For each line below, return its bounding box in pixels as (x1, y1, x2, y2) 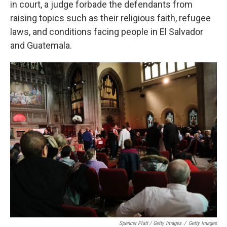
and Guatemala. (10, 40, 72, 51)
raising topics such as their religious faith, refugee (10, 13, 211, 23)
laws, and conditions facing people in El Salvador (10, 26, 203, 37)
